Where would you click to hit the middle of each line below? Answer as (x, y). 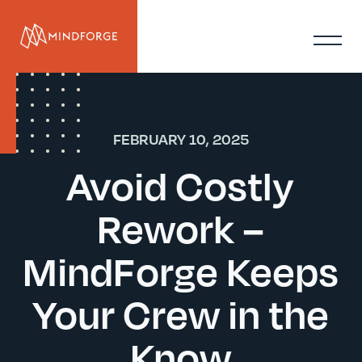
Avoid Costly (181, 185)
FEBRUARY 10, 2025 (181, 139)
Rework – (181, 228)
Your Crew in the (181, 314)
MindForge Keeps (181, 271)
